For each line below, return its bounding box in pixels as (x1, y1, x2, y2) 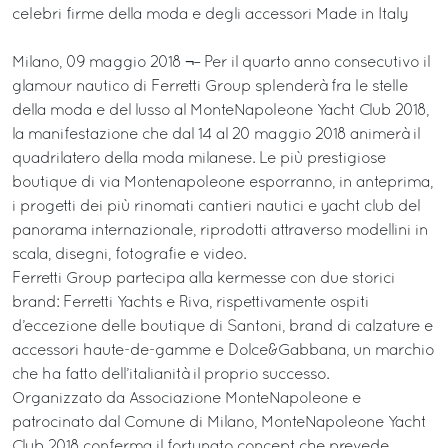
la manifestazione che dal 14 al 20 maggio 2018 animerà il (12, 127, 420, 142)
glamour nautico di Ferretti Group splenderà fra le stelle (12, 79, 408, 94)
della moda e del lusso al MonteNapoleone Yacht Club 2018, (12, 103, 429, 118)
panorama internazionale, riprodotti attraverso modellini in (12, 223, 428, 238)
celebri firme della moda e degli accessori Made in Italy (12, 7, 408, 22)
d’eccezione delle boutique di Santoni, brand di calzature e (12, 319, 433, 334)
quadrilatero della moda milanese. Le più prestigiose (12, 151, 386, 166)
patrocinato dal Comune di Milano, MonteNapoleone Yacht (12, 415, 426, 430)
